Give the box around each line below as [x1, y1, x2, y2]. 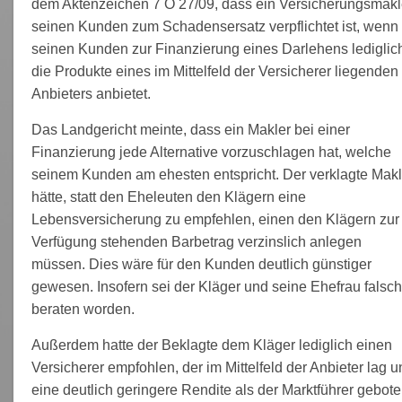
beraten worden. [31, 301, 135, 317]
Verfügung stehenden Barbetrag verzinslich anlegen [31, 233, 362, 249]
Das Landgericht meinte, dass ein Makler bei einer [31, 121, 350, 137]
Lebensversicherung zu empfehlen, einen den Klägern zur [31, 211, 399, 227]
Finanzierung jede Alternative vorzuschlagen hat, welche [31, 144, 391, 160]
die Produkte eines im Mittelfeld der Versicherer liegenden [31, 63, 398, 79]
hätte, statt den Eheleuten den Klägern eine [31, 188, 306, 205]
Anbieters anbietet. [31, 85, 151, 101]
